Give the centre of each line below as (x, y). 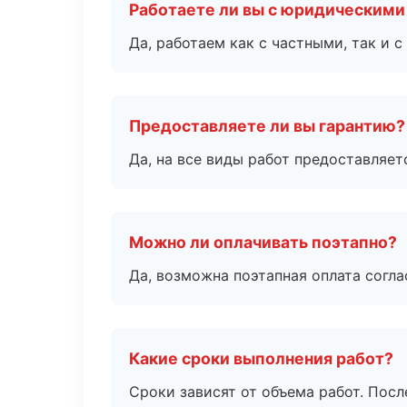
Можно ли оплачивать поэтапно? (263, 242)
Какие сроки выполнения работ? (261, 358)
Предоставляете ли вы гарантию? (267, 126)
